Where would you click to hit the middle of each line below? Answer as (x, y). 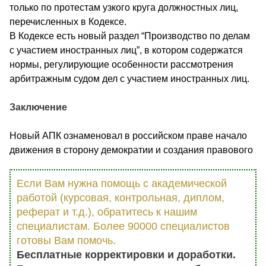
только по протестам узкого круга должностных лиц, (124, 7)
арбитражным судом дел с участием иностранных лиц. (129, 78)
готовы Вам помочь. (66, 240)
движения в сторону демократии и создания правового (131, 150)
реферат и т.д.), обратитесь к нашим (107, 212)
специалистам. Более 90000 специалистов (123, 226)
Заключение (38, 107)
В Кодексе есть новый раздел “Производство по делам (130, 36)
